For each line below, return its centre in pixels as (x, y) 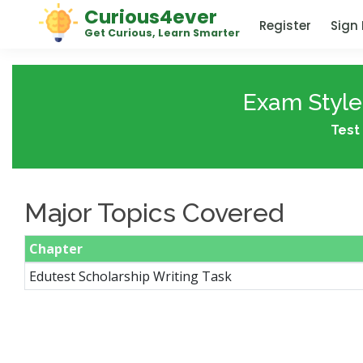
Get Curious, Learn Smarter (162, 32)
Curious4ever (151, 17)
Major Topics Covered (154, 213)
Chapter (56, 249)
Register (285, 26)
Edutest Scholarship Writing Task (130, 276)
